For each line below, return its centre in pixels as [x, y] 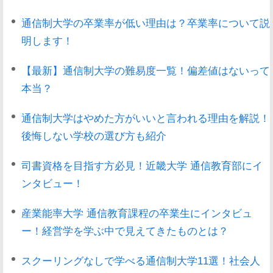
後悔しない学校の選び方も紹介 [94, 136]
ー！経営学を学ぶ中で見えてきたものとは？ [125, 231]
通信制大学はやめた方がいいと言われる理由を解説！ [146, 118]
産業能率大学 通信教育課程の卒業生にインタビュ [137, 213]
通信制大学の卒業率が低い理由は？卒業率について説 [146, 23]
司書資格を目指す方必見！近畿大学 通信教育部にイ [142, 165]
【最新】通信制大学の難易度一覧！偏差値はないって [146, 70]
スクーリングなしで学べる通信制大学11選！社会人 [141, 261]
